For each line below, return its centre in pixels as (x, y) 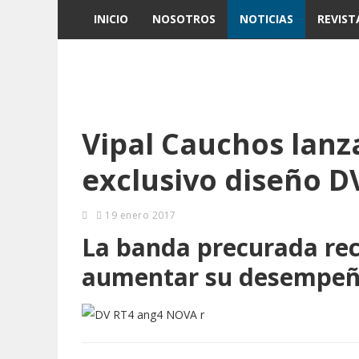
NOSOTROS (184, 19)
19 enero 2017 (139, 215)
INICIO (111, 19)
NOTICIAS (266, 19)
